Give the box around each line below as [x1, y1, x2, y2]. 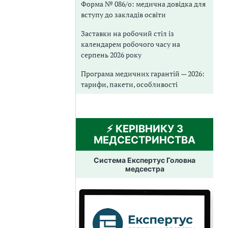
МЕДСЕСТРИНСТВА [94, 133, 195, 146]
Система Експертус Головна [94, 155, 195, 164]
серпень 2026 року [81, 49, 141, 60]
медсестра [125, 164, 164, 173]
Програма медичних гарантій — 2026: [81, 68, 205, 78]
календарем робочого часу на [81, 39, 180, 49]
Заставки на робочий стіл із [81, 28, 174, 38]
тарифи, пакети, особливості [81, 79, 178, 89]
